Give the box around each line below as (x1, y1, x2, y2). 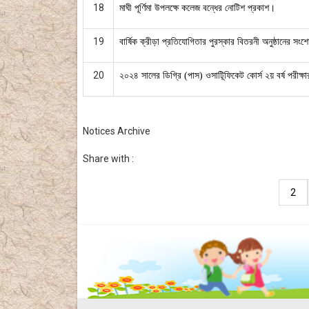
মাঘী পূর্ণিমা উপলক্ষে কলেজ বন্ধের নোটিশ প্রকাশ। (119, 3, 275, 14)
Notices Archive (83, 126, 150, 137)
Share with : (83, 153, 134, 165)
